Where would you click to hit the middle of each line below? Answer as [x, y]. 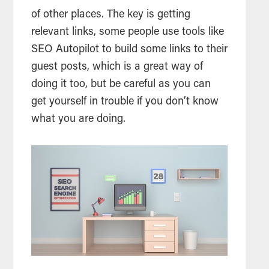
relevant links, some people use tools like [128, 32]
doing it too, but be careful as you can [121, 84]
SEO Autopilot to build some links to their [130, 50]
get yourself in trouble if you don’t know [125, 102]
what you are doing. [79, 119]
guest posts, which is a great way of [117, 67]
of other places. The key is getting [111, 15]
